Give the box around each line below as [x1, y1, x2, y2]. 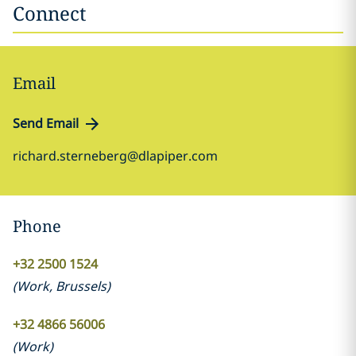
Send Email [13, 114, 79, 132]
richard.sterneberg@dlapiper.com [13, 147, 218, 164]
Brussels [55, 277, 106, 295]
